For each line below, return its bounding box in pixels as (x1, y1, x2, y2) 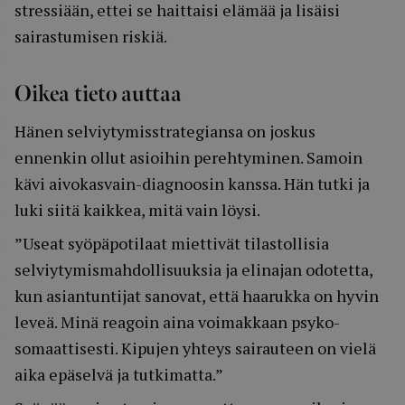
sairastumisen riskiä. (14, 25, 167, 47)
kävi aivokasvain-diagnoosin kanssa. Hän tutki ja (14, 173, 370, 194)
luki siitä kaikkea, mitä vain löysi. (14, 199, 260, 221)
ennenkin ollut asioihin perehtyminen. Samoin (14, 146, 363, 168)
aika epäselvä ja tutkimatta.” (14, 363, 223, 385)
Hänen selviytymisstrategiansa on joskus (14, 120, 316, 142)
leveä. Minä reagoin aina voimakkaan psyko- (14, 311, 340, 333)
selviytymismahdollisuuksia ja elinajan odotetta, (14, 259, 372, 280)
